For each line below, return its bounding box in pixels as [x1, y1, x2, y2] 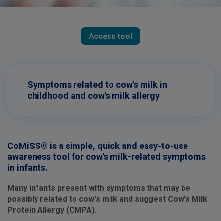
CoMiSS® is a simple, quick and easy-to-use [7, 141, 188, 151]
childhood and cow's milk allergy [27, 90, 160, 101]
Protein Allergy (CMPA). [7, 205, 97, 215]
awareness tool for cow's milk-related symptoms [7, 151, 206, 162]
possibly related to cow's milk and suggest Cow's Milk [7, 194, 207, 204]
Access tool [89, 31, 132, 41]
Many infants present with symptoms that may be [7, 184, 190, 193]
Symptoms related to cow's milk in [27, 79, 167, 90]
